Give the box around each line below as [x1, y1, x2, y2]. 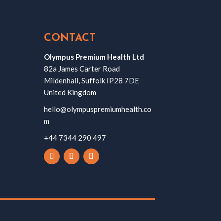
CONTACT [44, 33, 96, 44]
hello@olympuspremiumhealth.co [44, 105, 152, 113]
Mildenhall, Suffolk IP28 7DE [44, 76, 140, 85]
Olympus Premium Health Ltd [44, 52, 145, 61]
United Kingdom [44, 88, 97, 97]
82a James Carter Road [44, 64, 120, 73]
